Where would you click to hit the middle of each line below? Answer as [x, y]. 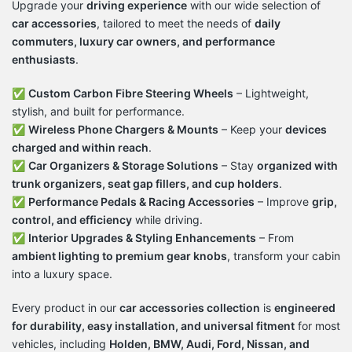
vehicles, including [60, 344]
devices [306, 129]
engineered [305, 308]
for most [317, 326]
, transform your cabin [284, 256]
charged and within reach [80, 147]
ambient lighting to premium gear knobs [119, 256]
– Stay [238, 165]
